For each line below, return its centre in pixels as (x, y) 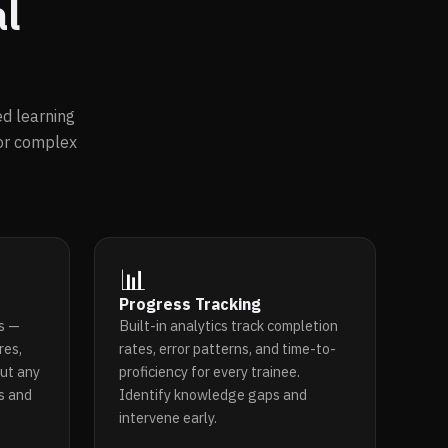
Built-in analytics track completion (228, 325)
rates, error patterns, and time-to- (227, 348)
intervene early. (168, 417)
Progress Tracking (190, 303)
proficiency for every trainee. (209, 371)
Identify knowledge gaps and (213, 394)
